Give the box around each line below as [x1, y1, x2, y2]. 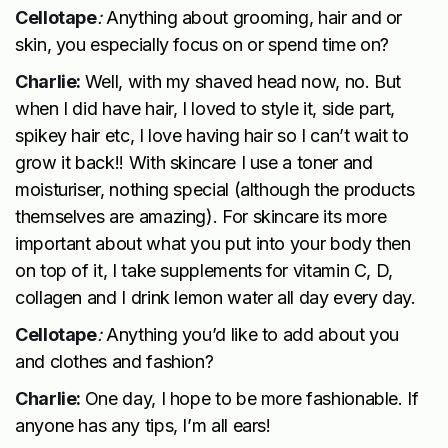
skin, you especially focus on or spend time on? [15, 33, 394, 55]
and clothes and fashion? [15, 350, 214, 372]
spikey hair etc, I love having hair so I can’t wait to [15, 124, 409, 146]
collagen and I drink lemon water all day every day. [15, 286, 416, 308]
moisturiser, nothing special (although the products [15, 178, 415, 200]
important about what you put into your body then [15, 232, 411, 254]
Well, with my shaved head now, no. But [84, 70, 402, 92]
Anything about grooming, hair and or [106, 6, 403, 28]
